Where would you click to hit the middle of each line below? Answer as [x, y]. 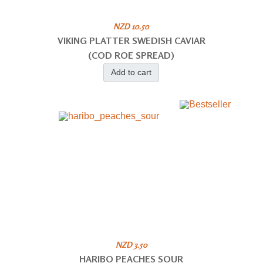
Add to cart [131, 72]
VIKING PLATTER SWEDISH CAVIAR [131, 40]
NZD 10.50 [131, 26]
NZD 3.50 [131, 244]
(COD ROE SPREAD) [131, 55]
